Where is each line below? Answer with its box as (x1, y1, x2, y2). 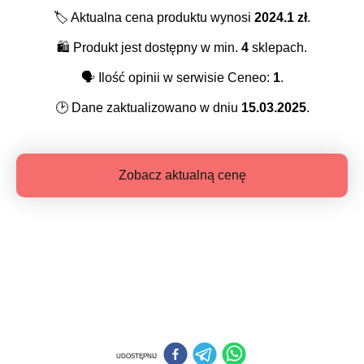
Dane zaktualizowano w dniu (67, 101, 241, 115)
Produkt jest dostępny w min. (70, 41, 241, 55)
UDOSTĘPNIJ (115, 352, 157, 360)
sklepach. (249, 41, 307, 55)
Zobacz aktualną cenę (118, 168, 246, 183)
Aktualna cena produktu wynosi (68, 11, 254, 25)
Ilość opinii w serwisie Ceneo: (94, 71, 273, 85)
